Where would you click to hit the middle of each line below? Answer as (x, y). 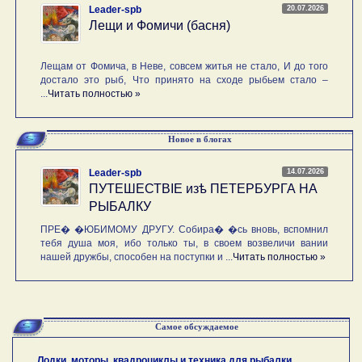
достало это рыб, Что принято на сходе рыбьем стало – (185, 80)
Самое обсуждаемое (196, 326)
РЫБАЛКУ (120, 206)
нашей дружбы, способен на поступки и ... (137, 257)
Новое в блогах (200, 139)
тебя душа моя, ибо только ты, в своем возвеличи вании (185, 243)
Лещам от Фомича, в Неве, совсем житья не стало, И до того (185, 66)
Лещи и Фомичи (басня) (160, 25)
